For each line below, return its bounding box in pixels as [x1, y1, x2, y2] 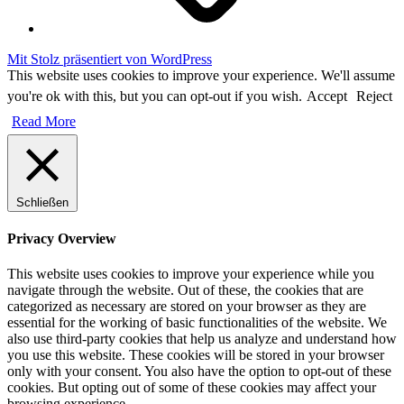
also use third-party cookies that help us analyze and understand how [7, 331, 397, 347]
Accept [307, 87, 347, 104]
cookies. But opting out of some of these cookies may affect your [7, 380, 376, 396]
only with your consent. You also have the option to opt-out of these [7, 363, 391, 380]
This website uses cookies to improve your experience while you [7, 266, 374, 282]
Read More [12, 113, 76, 129]
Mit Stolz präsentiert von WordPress [7, 50, 212, 67]
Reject [356, 87, 392, 104]
